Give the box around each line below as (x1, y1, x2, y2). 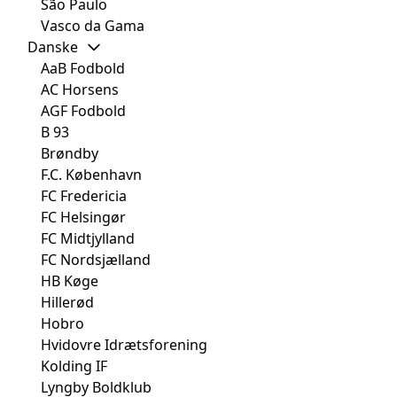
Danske (27, 37, 78, 58)
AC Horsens (41, 80, 119, 100)
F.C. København (41, 165, 142, 185)
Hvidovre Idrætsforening (41, 335, 207, 355)
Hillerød (41, 292, 94, 313)
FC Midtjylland (41, 229, 135, 249)
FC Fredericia (41, 186, 127, 206)
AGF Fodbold (41, 101, 126, 121)
